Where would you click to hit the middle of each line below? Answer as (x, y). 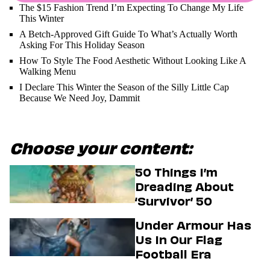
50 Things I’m (176, 172)
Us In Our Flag (179, 240)
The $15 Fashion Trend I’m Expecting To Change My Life (131, 8)
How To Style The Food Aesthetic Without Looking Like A (133, 61)
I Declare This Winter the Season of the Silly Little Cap (124, 87)
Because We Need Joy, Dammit (80, 98)
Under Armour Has (193, 225)
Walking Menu (49, 71)
